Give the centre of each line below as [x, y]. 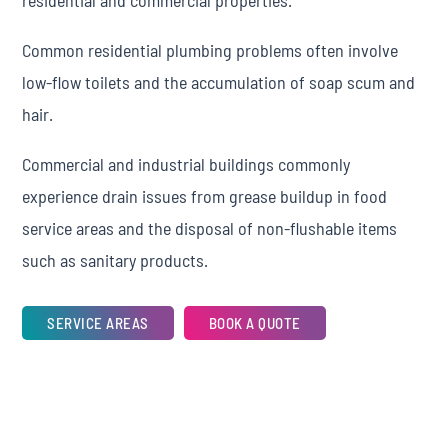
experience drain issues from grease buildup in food [205, 196]
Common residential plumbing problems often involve [210, 50]
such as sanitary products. [115, 260]
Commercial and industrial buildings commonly [186, 164]
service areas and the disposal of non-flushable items [210, 228]
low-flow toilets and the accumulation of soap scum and [219, 82]
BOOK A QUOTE [254, 322]
